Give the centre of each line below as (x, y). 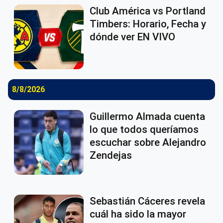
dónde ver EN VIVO (132, 37)
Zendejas (111, 156)
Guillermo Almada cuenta (147, 117)
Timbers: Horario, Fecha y (148, 24)
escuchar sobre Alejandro (148, 143)
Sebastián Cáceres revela (147, 201)
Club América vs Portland (148, 11)
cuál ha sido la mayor (138, 214)
